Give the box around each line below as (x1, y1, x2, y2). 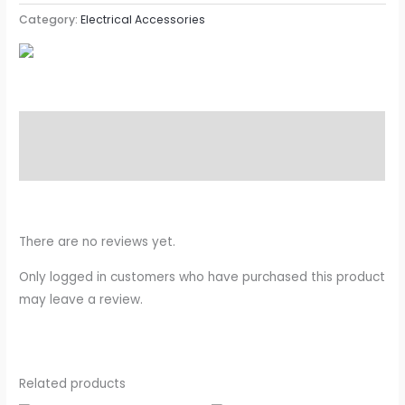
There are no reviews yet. (19, 232, 176, 250)
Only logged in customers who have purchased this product (19, 268, 386, 286)
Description (19, 119, 95, 137)
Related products (19, 374, 127, 392)
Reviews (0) (19, 155, 93, 172)
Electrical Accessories (80, 11, 206, 27)
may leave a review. (19, 290, 144, 308)
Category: (19, 11, 81, 27)
